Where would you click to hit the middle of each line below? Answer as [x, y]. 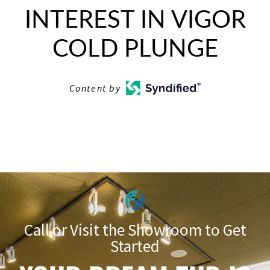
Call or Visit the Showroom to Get [135, 230]
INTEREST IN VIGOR [135, 21]
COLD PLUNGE [135, 50]
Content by [95, 88]
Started [135, 246]
